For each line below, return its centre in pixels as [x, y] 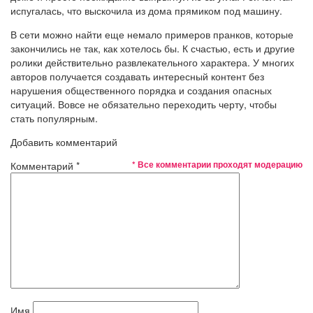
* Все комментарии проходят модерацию [217, 164]
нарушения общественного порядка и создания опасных [141, 90]
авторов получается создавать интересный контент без [137, 76]
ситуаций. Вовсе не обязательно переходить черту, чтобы [144, 104]
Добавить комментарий [64, 141]
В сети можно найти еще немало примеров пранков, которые [152, 34]
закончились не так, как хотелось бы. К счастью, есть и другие [153, 48]
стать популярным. [54, 118]
